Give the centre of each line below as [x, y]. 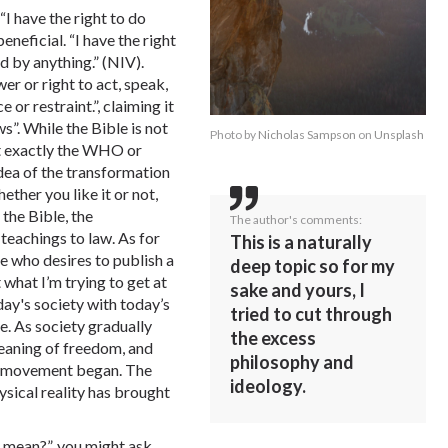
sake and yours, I [298, 290]
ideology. [270, 386]
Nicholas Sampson [307, 135]
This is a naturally [301, 242]
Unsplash [399, 135]
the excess [273, 338]
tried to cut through [311, 314]
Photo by [234, 135]
